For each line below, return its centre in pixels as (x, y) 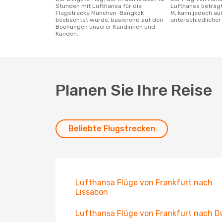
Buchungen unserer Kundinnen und (105, 27)
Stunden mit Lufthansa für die (99, 6)
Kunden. (67, 34)
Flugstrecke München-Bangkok (100, 13)
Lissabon (92, 192)
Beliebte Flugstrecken (112, 129)
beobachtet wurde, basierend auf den (109, 20)
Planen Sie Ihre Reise (134, 90)
